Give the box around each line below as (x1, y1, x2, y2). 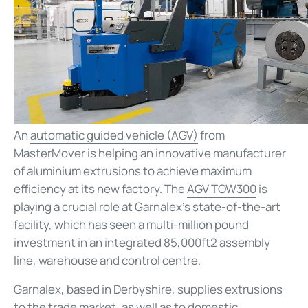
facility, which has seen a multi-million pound (14, 217, 249, 233)
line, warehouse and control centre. (14, 252, 201, 269)
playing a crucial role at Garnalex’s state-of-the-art (14, 199, 280, 215)
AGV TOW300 (187, 181, 256, 197)
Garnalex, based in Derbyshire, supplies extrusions (14, 281, 283, 298)
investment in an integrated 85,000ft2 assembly (14, 234, 270, 251)
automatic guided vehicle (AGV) (30, 127, 198, 144)
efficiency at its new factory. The (14, 181, 187, 197)
